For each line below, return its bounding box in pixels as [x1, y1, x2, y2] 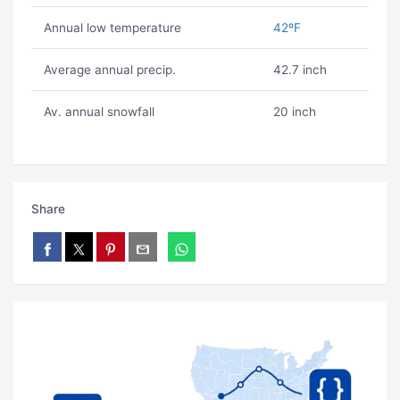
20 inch [272, 104, 316, 120]
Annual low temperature [43, 21, 181, 36]
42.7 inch [272, 62, 327, 78]
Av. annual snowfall [43, 104, 154, 120]
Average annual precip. [43, 62, 176, 78]
